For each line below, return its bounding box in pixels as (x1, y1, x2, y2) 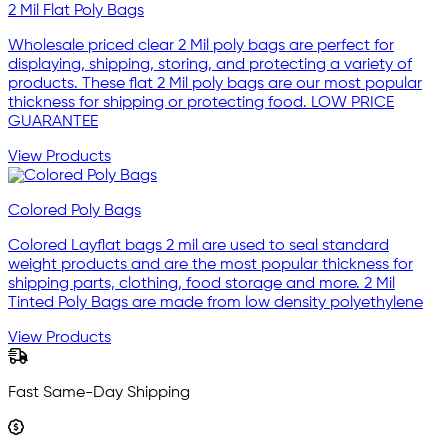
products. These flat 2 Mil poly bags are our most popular (8, 75, 422, 92)
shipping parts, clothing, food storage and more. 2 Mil (8, 275, 395, 292)
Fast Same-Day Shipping (8, 384, 190, 401)
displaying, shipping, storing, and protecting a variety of (8, 56, 412, 73)
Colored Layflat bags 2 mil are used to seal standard (8, 237, 389, 254)
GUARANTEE (8, 113, 98, 130)
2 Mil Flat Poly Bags (8, 2, 144, 19)
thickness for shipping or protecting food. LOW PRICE (8, 94, 394, 111)
